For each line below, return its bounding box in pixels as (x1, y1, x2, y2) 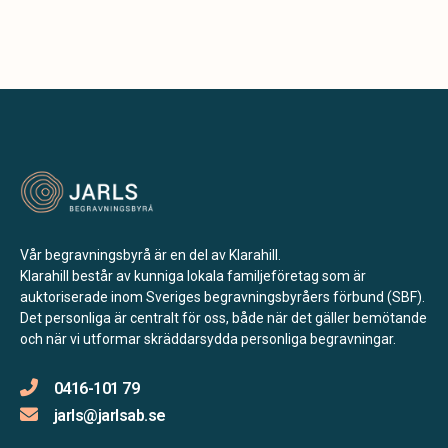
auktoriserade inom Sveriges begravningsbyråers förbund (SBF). (20, 288, 425, 305)
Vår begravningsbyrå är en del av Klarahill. (20, 246, 281, 263)
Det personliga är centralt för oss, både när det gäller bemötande (20, 309, 427, 326)
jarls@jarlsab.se (53, 405, 166, 425)
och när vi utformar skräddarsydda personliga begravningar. (20, 330, 396, 347)
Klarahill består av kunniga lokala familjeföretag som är (20, 267, 366, 284)
